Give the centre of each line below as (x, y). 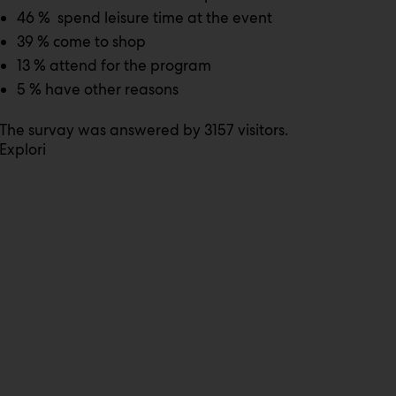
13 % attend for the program (114, 65)
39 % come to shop (81, 42)
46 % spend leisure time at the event (144, 18)
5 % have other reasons (97, 89)
